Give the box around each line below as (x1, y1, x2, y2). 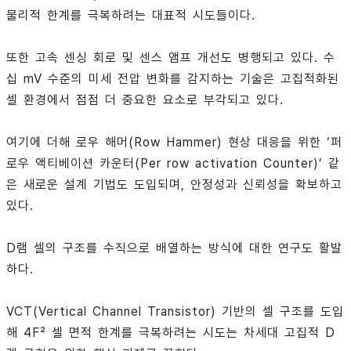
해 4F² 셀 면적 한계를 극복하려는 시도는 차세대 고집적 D (6, 325, 335, 341)
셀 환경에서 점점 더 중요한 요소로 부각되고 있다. (6, 92, 284, 108)
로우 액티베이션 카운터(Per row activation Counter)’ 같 (6, 156, 340, 172)
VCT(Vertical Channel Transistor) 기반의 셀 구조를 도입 (6, 304, 344, 320)
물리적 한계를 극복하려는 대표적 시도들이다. (6, 8, 255, 24)
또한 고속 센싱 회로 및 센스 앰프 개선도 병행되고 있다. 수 (6, 50, 335, 66)
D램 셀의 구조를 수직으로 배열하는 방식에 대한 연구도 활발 (6, 241, 342, 256)
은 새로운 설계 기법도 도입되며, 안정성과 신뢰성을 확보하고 (6, 177, 342, 193)
